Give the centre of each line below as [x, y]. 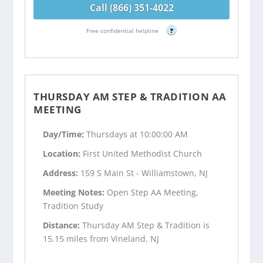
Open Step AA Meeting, [153, 192]
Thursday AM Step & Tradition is [146, 225]
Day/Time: [65, 134]
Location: [63, 154]
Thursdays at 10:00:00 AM [137, 134]
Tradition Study [73, 205]
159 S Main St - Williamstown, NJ [144, 173]
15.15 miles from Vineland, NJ [101, 238]
